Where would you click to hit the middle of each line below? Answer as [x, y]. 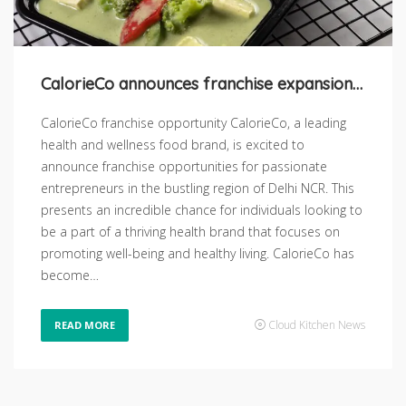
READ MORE [85, 324]
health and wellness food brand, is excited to [173, 144]
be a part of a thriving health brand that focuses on [190, 231]
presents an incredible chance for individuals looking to [202, 209]
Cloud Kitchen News [317, 324]
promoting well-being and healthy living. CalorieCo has [198, 253]
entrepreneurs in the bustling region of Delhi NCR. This [198, 188]
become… [70, 275]
